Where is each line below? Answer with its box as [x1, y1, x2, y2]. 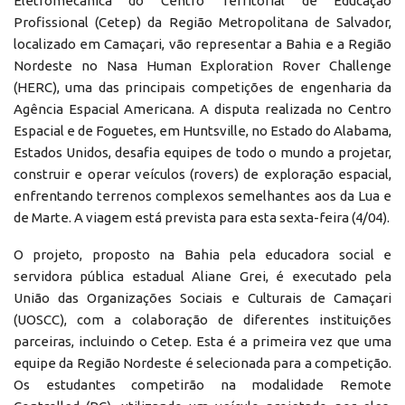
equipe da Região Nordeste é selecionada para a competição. [14, 354, 391, 371]
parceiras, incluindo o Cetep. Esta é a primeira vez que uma [14, 333, 391, 349]
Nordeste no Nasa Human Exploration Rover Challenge [14, 57, 391, 73]
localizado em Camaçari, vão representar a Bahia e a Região [14, 35, 391, 52]
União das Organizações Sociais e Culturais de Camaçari [14, 289, 391, 306]
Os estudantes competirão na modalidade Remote [14, 376, 391, 392]
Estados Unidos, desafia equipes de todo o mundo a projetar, [14, 144, 391, 160]
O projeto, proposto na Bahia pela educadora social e [14, 246, 391, 262]
